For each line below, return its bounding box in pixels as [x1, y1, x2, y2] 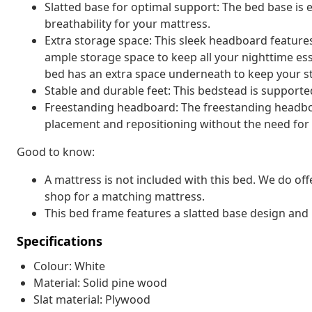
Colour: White [33, 258, 105, 274]
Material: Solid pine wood [33, 274, 167, 290]
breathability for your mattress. [45, 15, 210, 31]
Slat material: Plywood [33, 291, 150, 307]
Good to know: [17, 143, 95, 159]
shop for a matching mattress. [45, 188, 205, 204]
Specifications [17, 232, 102, 249]
